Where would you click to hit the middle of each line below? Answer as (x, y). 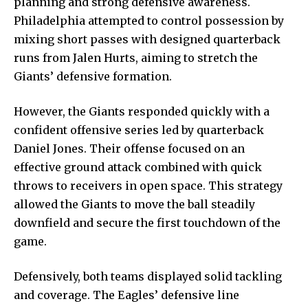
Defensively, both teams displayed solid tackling (148, 276)
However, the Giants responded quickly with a (142, 111)
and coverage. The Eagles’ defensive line (126, 295)
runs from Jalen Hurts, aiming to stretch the (136, 57)
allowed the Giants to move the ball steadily (134, 204)
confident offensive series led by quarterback (139, 130)
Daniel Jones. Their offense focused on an (129, 148)
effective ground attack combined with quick (138, 167)
